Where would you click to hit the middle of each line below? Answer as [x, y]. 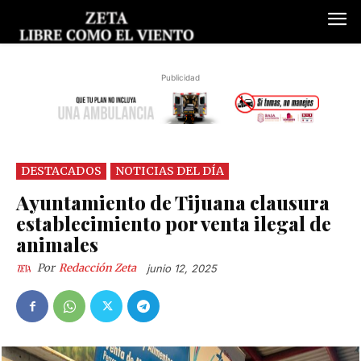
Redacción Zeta [98, 268]
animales [57, 244]
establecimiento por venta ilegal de [174, 223]
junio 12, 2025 [182, 269]
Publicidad [180, 78]
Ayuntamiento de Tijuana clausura [173, 202]
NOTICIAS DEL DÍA [170, 170]
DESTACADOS [61, 170]
